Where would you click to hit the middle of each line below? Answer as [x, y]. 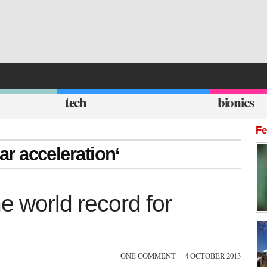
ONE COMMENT [148, 256]
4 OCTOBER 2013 [213, 256]
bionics [235, 102]
